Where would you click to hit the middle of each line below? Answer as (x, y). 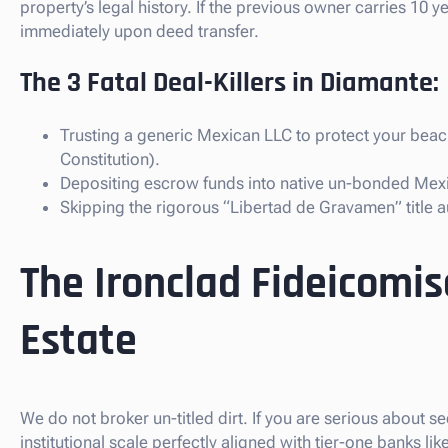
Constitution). (110, 159)
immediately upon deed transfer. (139, 31)
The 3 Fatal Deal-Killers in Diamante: (229, 83)
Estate (78, 340)
